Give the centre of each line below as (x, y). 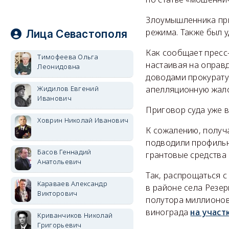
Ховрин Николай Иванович (83, 120)
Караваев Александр (72, 184)
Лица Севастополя (77, 34)
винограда (168, 212)
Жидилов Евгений (68, 88)
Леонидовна (59, 66)
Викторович (58, 193)
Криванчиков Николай (75, 215)
